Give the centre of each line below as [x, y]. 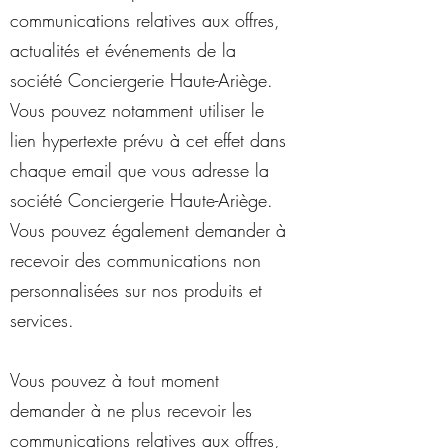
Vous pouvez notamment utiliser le [137, 110]
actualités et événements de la [123, 50]
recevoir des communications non [135, 260]
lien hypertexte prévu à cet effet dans [148, 140]
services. [42, 320]
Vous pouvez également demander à [148, 230]
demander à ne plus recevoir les [131, 410]
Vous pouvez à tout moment [114, 380]
